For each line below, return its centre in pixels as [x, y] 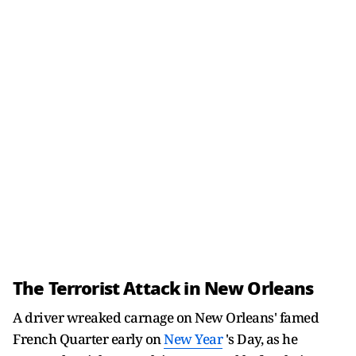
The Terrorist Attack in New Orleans [163, 288]
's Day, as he [260, 339]
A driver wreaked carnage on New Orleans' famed [166, 317]
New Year [193, 339]
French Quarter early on [88, 339]
